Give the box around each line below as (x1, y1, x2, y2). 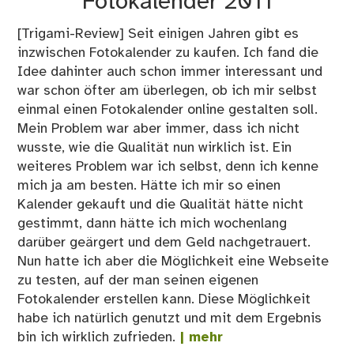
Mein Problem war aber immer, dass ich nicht (17, 122, 300, 137)
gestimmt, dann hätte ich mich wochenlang (17, 217, 288, 232)
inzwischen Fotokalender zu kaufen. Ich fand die (17, 46, 319, 61)
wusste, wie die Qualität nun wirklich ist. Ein (17, 141, 292, 156)
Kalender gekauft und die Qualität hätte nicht (17, 198, 304, 213)
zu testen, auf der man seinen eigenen (17, 273, 259, 288)
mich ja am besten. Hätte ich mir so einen (17, 179, 281, 194)
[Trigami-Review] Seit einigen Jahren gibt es (17, 27, 299, 42)
